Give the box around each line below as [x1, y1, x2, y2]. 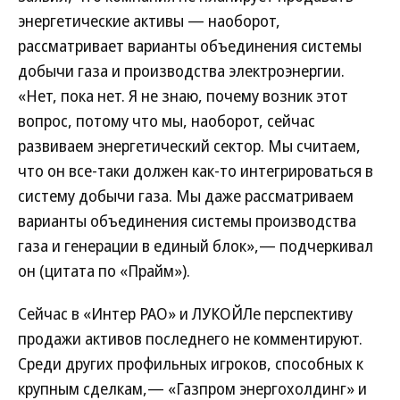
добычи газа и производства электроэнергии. [18, 60, 345, 81]
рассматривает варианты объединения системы [18, 35, 362, 56]
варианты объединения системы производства [18, 210, 356, 231]
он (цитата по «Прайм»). [18, 260, 190, 281]
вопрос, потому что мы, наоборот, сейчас [18, 110, 315, 131]
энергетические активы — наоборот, [18, 10, 280, 31]
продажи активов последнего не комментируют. [18, 328, 362, 349]
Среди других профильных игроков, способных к [18, 353, 363, 374]
